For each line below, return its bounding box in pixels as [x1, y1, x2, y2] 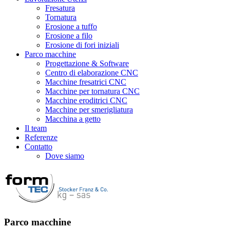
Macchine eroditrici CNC [45, 95, 127, 105]
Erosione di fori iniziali [45, 40, 119, 49]
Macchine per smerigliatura [45, 105, 133, 114]
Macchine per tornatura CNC [45, 86, 140, 95]
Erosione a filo [45, 31, 92, 40]
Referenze [25, 132, 57, 142]
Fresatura [45, 3, 75, 12]
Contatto [25, 142, 52, 151]
